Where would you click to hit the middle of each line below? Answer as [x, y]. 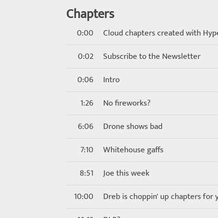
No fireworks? [127, 103]
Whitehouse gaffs [133, 150]
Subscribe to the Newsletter [152, 56]
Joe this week [126, 173]
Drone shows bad [133, 127]
